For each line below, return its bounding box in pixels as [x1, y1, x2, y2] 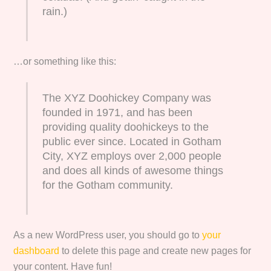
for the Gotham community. [42, 178, 174, 191]
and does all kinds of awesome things [42, 164, 224, 177]
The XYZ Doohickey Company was [42, 91, 212, 104]
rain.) [42, 5, 68, 18]
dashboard [13, 245, 60, 256]
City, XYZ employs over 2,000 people [42, 149, 222, 162]
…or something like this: [13, 56, 117, 67]
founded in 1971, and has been [42, 106, 193, 119]
